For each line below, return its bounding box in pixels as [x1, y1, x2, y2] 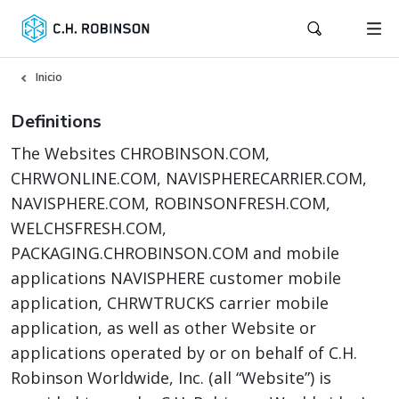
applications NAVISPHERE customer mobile [11, 267, 341, 289]
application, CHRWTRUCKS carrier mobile [11, 292, 329, 313]
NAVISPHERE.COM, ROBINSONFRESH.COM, [11, 192, 330, 214]
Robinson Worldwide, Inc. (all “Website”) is [11, 367, 331, 388]
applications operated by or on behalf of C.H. [11, 342, 357, 363]
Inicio [36, 69, 62, 85]
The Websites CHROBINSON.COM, [11, 142, 270, 164]
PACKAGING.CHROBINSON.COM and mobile [11, 242, 339, 264]
